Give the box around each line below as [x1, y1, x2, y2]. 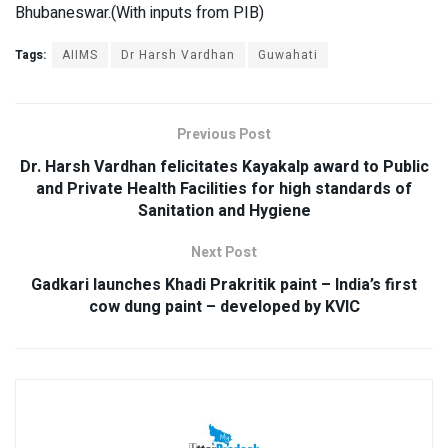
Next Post [191, 242, 257, 264]
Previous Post [177, 124, 271, 146]
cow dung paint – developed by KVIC [88, 295, 360, 320]
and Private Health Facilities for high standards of [36, 177, 412, 202]
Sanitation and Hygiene [137, 199, 311, 224]
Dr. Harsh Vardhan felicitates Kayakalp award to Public [19, 155, 429, 180]
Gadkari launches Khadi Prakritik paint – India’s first [31, 273, 417, 298]
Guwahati [258, 46, 318, 65]
